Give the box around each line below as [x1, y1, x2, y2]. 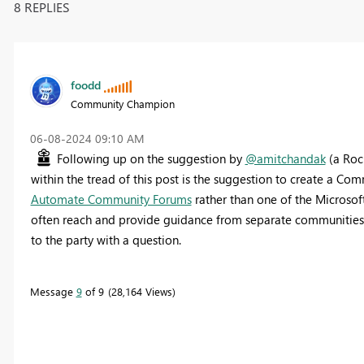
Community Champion [70, 96, 175, 110]
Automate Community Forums [30, 190, 192, 207]
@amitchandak [245, 149, 326, 167]
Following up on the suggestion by [56, 149, 245, 167]
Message [29, 284, 76, 298]
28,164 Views [110, 284, 172, 298]
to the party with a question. [30, 231, 181, 248]
